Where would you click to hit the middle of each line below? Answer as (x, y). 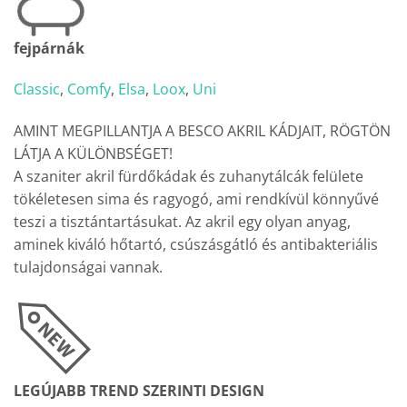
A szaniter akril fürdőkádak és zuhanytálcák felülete (189, 177)
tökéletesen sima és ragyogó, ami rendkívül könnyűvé (196, 199)
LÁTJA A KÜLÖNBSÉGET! (95, 154)
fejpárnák (49, 48)
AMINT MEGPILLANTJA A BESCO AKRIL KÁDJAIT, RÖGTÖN (202, 131)
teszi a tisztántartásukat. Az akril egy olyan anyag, (182, 222)
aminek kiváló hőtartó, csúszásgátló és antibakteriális (196, 245)
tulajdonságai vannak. (88, 268)
